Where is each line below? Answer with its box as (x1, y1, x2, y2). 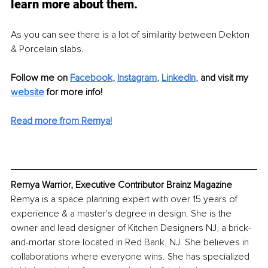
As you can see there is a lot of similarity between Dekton (11, 28, 252, 41)
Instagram (117, 71, 157, 84)
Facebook (70, 71, 112, 84)
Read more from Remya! (11, 114, 112, 127)
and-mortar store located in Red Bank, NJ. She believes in (11, 236, 251, 249)
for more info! (44, 86, 105, 98)
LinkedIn (162, 71, 196, 84)
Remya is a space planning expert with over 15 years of (11, 193, 240, 206)
